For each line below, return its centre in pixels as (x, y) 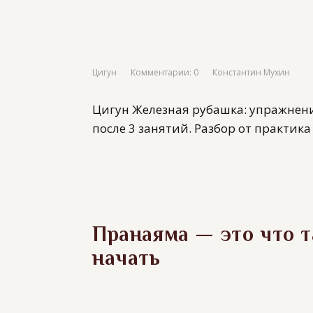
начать (126, 258)
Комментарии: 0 (165, 73)
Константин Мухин (251, 73)
